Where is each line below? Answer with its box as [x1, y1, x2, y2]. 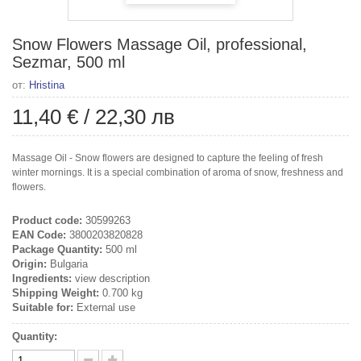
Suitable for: [12, 301, 73, 313]
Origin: [12, 257, 47, 270]
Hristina [29, 78, 64, 91]
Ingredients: [12, 272, 72, 284]
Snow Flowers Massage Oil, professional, [12, 35, 307, 53]
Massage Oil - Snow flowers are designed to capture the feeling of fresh [12, 151, 323, 164]
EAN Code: [12, 228, 66, 241]
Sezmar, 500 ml [12, 52, 125, 71]
